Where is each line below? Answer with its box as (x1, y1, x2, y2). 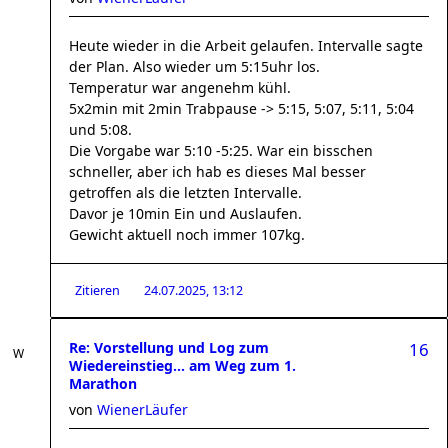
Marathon (69, 374, 137, 393)
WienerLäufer (97, 400, 188, 419)
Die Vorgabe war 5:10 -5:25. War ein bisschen (69, 141, 373, 160)
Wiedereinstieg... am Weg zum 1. (69, 356, 296, 375)
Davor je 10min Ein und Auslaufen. (69, 204, 302, 223)
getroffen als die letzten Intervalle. (69, 183, 302, 202)
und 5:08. (69, 120, 132, 139)
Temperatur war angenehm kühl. (69, 78, 291, 97)
